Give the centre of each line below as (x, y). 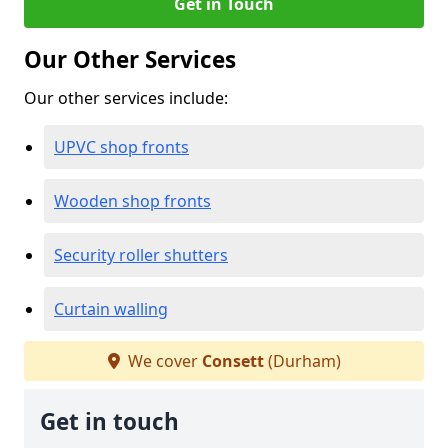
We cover (162, 361)
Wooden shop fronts (132, 201)
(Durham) (302, 361)
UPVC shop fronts (121, 147)
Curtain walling (111, 309)
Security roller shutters (141, 255)
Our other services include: (126, 98)
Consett (232, 361)
